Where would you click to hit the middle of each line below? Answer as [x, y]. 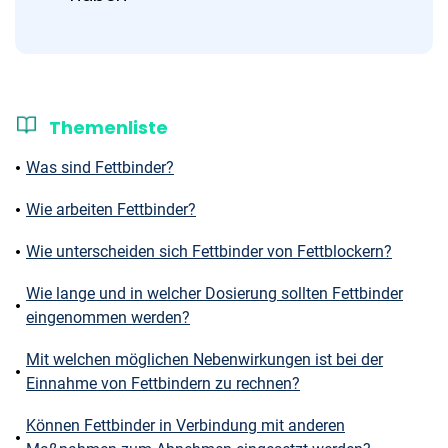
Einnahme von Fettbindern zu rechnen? [163, 383]
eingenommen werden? [108, 317]
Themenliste [108, 127]
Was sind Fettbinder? [100, 167]
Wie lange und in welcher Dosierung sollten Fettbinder [214, 293]
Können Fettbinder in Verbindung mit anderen [185, 425]
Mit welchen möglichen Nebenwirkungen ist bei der [204, 359]
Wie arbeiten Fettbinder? [111, 209]
